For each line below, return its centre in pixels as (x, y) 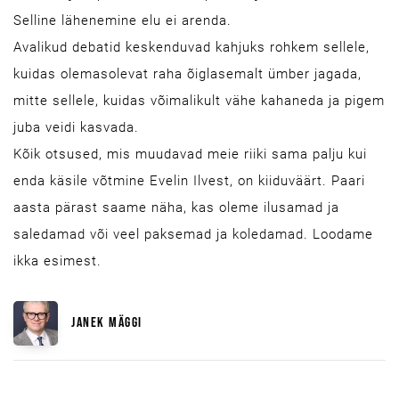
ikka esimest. (57, 261)
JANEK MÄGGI (107, 323)
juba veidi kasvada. (76, 127)
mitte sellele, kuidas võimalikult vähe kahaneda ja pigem (199, 101)
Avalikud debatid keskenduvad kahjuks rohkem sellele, (191, 47)
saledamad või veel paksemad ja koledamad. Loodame (193, 234)
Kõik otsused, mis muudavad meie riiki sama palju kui (190, 154)
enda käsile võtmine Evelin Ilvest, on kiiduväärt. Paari (189, 181)
